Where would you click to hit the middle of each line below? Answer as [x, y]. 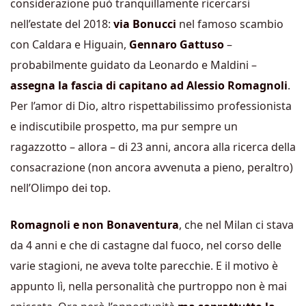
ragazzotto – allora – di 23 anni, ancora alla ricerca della [153, 147]
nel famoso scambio [230, 24]
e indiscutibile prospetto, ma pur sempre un [124, 126]
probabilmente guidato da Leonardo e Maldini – [134, 65]
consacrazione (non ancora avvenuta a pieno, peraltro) [152, 167]
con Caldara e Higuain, [70, 44]
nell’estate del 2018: [62, 24]
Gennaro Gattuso [177, 44]
